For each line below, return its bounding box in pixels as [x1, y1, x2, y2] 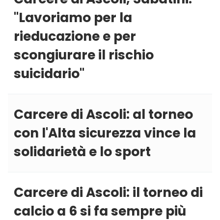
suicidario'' [14, 64, 84, 83]
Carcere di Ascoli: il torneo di [14, 183, 203, 202]
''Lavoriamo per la [14, 8, 132, 27]
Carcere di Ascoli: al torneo [14, 105, 193, 124]
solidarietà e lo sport [14, 142, 151, 161]
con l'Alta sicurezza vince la [14, 124, 196, 142]
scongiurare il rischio [14, 46, 154, 64]
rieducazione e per [14, 27, 136, 46]
